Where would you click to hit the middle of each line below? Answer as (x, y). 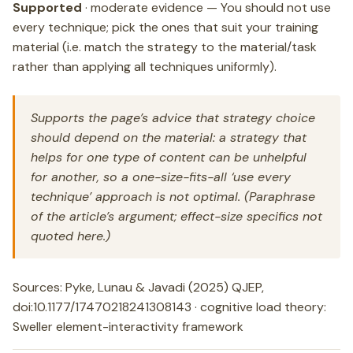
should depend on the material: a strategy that (169, 137)
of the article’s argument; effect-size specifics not (176, 216)
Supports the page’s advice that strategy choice (173, 118)
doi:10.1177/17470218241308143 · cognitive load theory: (169, 307)
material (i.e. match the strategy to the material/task (165, 47)
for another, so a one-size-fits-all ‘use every (161, 177)
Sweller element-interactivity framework (128, 327)
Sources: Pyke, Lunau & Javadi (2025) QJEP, (138, 287)
